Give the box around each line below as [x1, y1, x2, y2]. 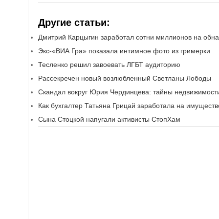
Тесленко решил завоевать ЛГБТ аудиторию [38, 61, 180, 68]
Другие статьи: [38, 17, 110, 28]
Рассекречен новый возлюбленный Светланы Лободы [38, 74, 211, 82]
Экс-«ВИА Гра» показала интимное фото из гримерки [38, 47, 210, 55]
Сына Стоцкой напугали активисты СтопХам [38, 115, 180, 123]
